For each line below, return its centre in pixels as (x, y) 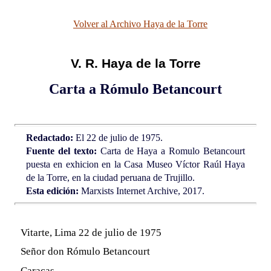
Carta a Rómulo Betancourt (135, 89)
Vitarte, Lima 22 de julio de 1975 (91, 233)
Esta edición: (52, 191)
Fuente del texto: (61, 151)
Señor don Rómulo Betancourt (85, 252)
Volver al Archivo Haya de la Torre (140, 24)
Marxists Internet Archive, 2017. (141, 191)
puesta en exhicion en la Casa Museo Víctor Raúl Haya (135, 164)
